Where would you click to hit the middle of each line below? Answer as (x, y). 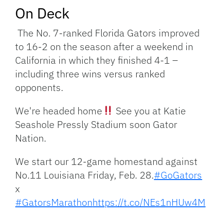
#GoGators (178, 175)
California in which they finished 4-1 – (97, 60)
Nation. (31, 138)
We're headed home (59, 111)
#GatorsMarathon (54, 202)
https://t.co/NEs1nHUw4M (149, 202)
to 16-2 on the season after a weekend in (104, 47)
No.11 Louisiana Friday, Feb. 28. (85, 175)
